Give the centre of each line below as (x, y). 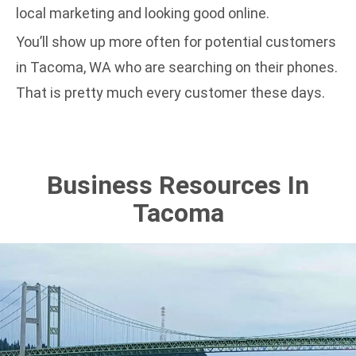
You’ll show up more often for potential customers (176, 41)
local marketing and (80, 14)
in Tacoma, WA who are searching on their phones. (177, 67)
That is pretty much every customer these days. (170, 92)
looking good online (205, 14)
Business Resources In (178, 185)
